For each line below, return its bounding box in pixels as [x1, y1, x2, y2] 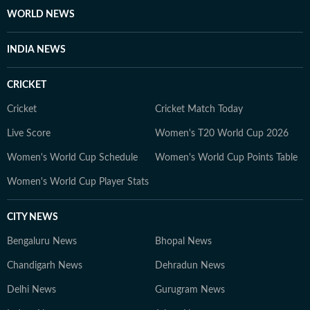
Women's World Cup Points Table [155, 153, 298, 163]
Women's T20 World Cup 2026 [155, 129, 289, 138]
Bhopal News [155, 237, 212, 246]
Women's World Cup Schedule [7, 153, 138, 163]
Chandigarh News [7, 261, 82, 271]
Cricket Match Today [155, 104, 243, 114]
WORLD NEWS [7, 10, 75, 19]
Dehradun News [155, 261, 225, 271]
